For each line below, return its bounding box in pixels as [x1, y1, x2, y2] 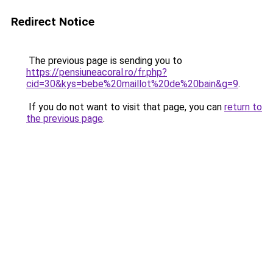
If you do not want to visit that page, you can [26, 101, 224, 113]
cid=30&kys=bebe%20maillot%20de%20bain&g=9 [26, 78, 238, 90]
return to [224, 101, 262, 113]
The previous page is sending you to [26, 55, 182, 66]
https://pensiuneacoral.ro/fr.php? [26, 66, 167, 78]
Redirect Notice [11, 15, 94, 29]
